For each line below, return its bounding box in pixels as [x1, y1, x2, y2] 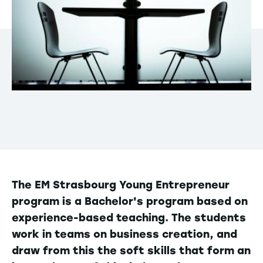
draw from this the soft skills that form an [12, 244, 251, 257]
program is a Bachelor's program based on [12, 194, 248, 208]
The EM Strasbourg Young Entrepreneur [12, 178, 230, 191]
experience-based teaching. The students [12, 211, 246, 224]
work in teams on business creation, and [12, 227, 237, 241]
